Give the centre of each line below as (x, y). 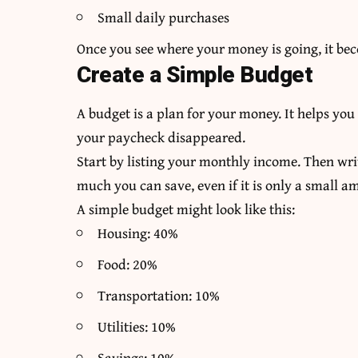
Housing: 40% (138, 233)
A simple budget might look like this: (186, 209)
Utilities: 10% (137, 327)
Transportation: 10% (159, 296)
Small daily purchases (164, 18)
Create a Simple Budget (195, 75)
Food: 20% (128, 265)
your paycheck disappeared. (161, 137)
